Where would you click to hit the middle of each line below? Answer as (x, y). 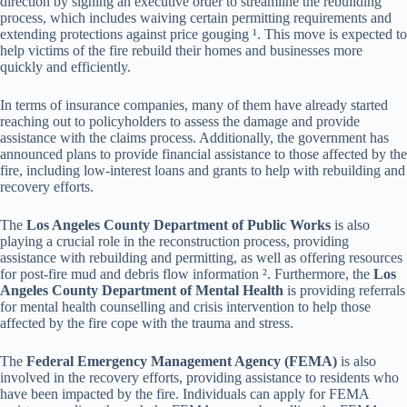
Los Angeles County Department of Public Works (179, 224)
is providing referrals (344, 290)
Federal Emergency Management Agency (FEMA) (182, 361)
